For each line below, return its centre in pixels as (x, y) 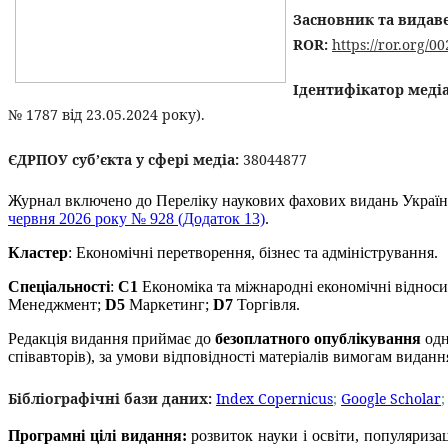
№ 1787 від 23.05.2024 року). (106, 114)
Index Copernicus (274, 398)
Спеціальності (59, 286)
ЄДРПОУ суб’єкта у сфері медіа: (123, 159)
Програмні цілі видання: (97, 435)
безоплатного (262, 338)
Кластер (38, 252)
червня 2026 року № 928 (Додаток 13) (136, 218)
